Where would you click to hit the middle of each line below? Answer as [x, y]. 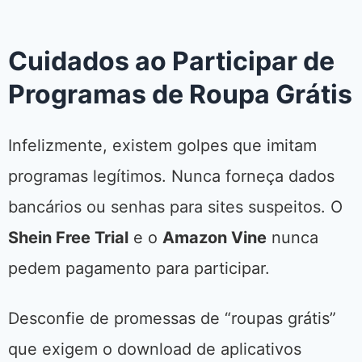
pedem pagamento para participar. [139, 269]
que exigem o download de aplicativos [155, 349]
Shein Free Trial [68, 238]
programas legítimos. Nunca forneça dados [171, 177]
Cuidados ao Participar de [171, 61]
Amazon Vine [215, 238]
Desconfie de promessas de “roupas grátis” [172, 319]
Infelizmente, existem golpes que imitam [162, 146]
